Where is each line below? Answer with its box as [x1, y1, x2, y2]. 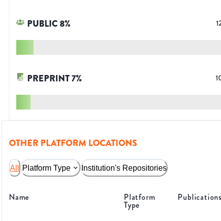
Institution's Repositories [81, 163, 167, 172]
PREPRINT [27, 72, 70, 85]
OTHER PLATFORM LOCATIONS [9, 137, 137, 150]
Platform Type [22, 163, 71, 172]
